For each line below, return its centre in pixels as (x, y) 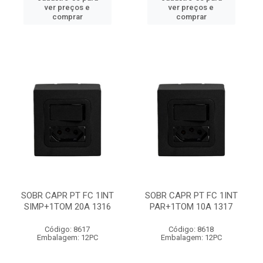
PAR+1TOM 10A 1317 (191, 207)
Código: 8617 (67, 229)
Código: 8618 (191, 229)
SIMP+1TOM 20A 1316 (67, 207)
